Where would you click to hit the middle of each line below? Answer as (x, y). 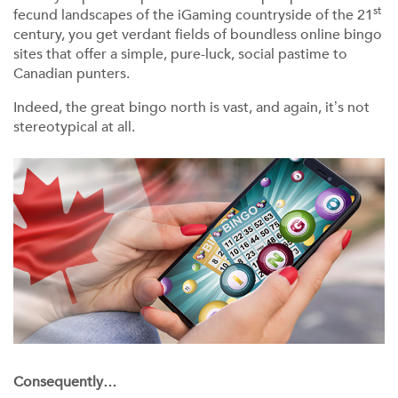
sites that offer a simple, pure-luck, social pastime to (180, 54)
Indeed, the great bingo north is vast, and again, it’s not (191, 107)
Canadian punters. (72, 74)
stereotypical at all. (74, 127)
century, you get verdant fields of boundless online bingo (198, 35)
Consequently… (65, 382)
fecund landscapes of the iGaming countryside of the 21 (193, 15)
